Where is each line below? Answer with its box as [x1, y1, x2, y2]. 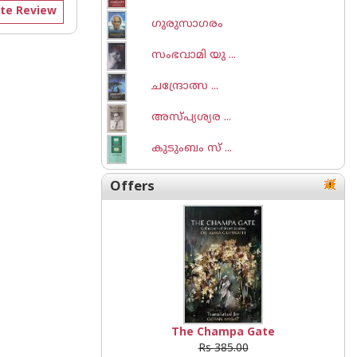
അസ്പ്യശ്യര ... [151, 111, 231, 124]
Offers [110, 178, 155, 195]
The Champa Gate [171, 326, 275, 339]
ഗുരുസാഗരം [151, 18, 223, 31]
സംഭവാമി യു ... [151, 49, 236, 62]
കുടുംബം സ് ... [151, 142, 232, 155]
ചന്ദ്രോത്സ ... [151, 80, 218, 93]
